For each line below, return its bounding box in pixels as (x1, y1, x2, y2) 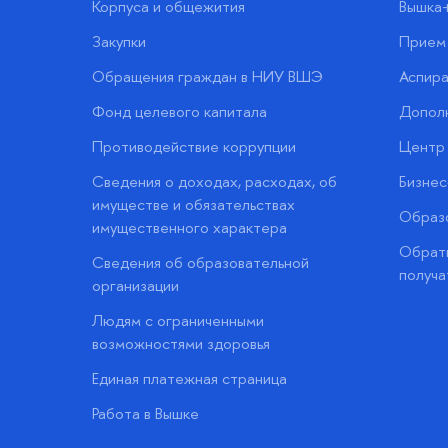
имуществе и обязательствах (92, 194, 295, 216)
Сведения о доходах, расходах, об (92, 171, 337, 193)
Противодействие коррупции (92, 136, 296, 158)
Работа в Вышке (92, 403, 199, 425)
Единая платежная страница (92, 368, 287, 390)
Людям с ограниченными (92, 310, 264, 332)
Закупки (92, 31, 146, 53)
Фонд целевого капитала (92, 101, 267, 123)
